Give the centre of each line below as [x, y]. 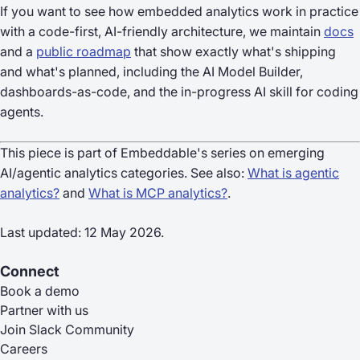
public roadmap [84, 51]
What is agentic [293, 173]
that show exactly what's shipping [233, 51]
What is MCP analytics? [158, 193]
